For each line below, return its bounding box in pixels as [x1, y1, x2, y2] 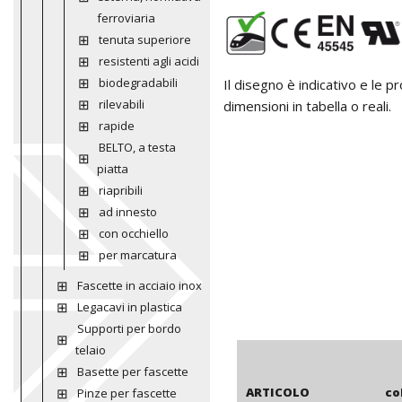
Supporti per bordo [76, 320, 181, 336]
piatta [96, 161, 128, 177]
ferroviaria [96, 10, 155, 26]
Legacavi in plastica [76, 299, 182, 315]
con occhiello [98, 225, 169, 241]
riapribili [98, 182, 143, 198]
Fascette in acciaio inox [76, 277, 202, 293]
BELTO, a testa [98, 139, 176, 155]
